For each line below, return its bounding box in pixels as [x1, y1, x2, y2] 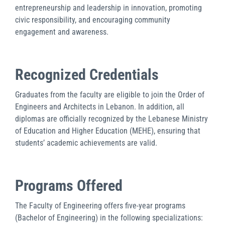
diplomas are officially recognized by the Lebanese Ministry [15, 114, 208, 124]
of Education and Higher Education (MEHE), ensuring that [15, 126, 200, 136]
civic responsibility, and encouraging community [15, 15, 170, 25]
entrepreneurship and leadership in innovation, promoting [15, 3, 202, 13]
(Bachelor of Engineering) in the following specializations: [15, 212, 203, 222]
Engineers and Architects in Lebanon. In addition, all [15, 101, 184, 111]
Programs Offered [15, 176, 123, 194]
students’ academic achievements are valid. [15, 138, 157, 148]
